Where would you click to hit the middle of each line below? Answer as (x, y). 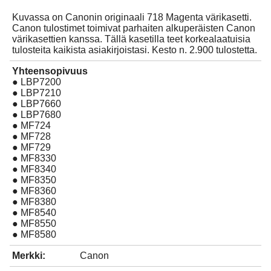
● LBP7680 (37, 114)
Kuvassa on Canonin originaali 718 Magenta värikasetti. (132, 17)
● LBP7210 (37, 93)
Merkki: (29, 255)
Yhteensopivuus (50, 71)
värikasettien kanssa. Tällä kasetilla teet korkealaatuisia (131, 39)
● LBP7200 (37, 82)
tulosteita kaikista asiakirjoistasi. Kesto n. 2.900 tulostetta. (135, 50)
